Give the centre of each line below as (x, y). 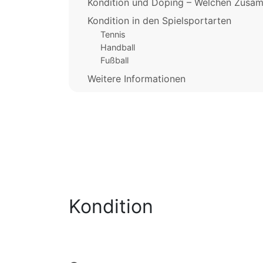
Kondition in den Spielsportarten (159, 21)
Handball (117, 48)
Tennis (113, 34)
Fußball (114, 60)
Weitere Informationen (136, 78)
